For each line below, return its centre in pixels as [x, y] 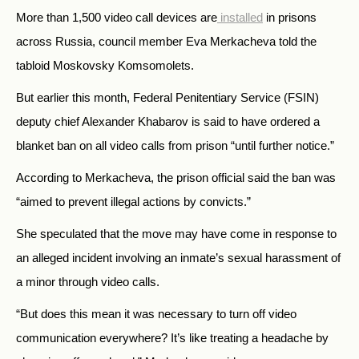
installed [242, 18]
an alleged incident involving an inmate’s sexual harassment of [178, 258]
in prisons [290, 18]
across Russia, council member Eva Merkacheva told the [166, 42]
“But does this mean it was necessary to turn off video [156, 314]
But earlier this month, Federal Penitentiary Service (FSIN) [167, 98]
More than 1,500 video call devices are [117, 18]
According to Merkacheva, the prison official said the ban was [176, 178]
